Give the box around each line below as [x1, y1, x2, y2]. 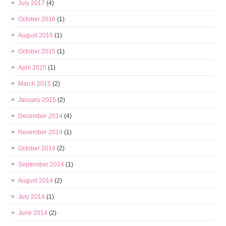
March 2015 [18, 80, 51, 87]
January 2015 [18, 96, 56, 103]
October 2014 [18, 145, 56, 152]
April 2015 [18, 64, 47, 71]
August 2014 [18, 177, 53, 184]
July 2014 [18, 193, 45, 200]
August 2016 [18, 32, 53, 39]
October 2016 [18, 16, 56, 23]
